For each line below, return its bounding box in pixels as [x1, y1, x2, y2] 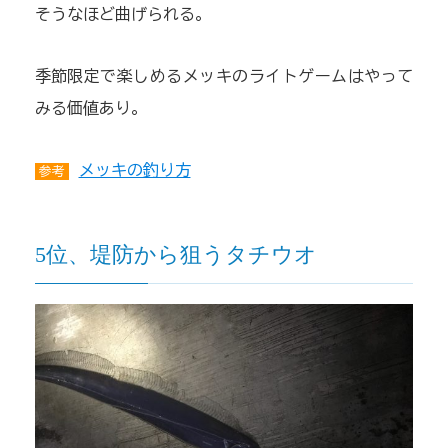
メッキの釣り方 [78, 162, 191, 179]
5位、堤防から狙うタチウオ [34, 242, 317, 268]
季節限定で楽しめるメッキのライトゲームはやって [34, 68, 414, 85]
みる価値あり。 [34, 100, 147, 117]
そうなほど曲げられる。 [34, 6, 211, 23]
